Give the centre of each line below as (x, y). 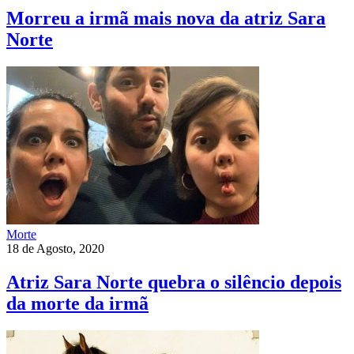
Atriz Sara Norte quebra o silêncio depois (174, 282)
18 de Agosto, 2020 (55, 249)
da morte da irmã (77, 304)
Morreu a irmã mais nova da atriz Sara (166, 19)
